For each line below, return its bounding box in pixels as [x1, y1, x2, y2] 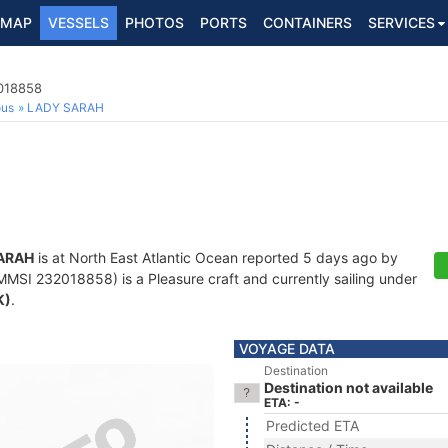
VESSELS [48, 14, 109, 31]
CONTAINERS [263, 14, 352, 31]
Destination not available [264, 379, 433, 396]
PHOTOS [125, 14, 184, 31]
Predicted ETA [266, 417, 359, 434]
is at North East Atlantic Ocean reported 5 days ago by [34, 249, 398, 266]
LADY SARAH [27, 100, 104, 115]
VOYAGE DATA [239, 340, 335, 357]
